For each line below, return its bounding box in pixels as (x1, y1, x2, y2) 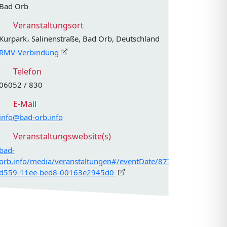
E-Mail (11, 98, 36, 109)
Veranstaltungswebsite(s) (11, 131, 111, 142)
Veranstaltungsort (11, 19, 84, 31)
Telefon (11, 65, 42, 77)
